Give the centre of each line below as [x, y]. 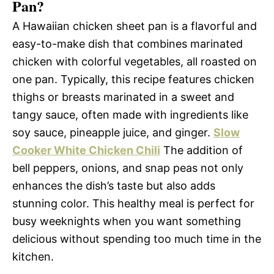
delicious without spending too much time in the [137, 239]
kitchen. [33, 256]
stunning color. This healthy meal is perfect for [133, 203]
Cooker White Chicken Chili [86, 150]
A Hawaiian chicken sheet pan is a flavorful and [135, 26]
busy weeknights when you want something [127, 221]
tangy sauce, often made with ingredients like [130, 114]
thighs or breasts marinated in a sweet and [123, 97]
